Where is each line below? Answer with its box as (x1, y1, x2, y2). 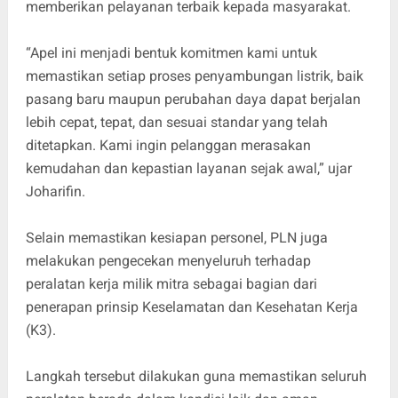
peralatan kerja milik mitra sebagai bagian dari (25, 275, 317, 292)
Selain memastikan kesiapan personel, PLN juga (25, 228, 328, 246)
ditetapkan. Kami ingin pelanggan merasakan (25, 136, 311, 154)
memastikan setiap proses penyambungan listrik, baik (25, 67, 363, 84)
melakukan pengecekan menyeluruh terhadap (25, 251, 311, 269)
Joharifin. (25, 182, 85, 200)
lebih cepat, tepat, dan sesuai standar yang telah (25, 113, 328, 131)
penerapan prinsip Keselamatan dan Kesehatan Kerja (25, 298, 358, 315)
